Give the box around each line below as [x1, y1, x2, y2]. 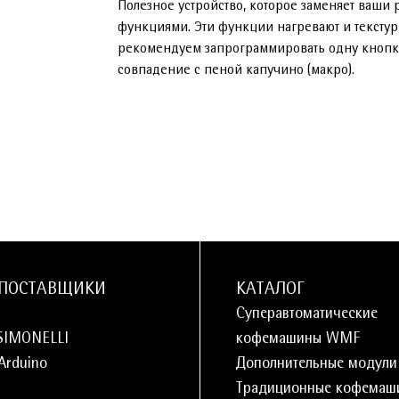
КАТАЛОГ [235, 281, 304, 297]
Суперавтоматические [235, 307, 378, 322]
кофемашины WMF [235, 332, 360, 346]
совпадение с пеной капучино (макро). [118, 64, 354, 77]
